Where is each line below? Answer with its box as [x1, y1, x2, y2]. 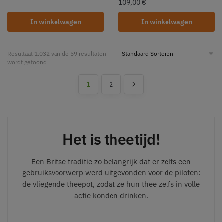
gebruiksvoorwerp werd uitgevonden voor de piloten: [22, 167, 200, 177]
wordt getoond [7, 58, 47, 66]
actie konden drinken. [74, 190, 148, 200]
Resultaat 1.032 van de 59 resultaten [7, 49, 106, 57]
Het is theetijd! [62, 129, 160, 149]
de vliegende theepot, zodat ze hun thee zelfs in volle [22, 179, 200, 189]
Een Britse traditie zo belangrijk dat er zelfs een [31, 156, 191, 166]
